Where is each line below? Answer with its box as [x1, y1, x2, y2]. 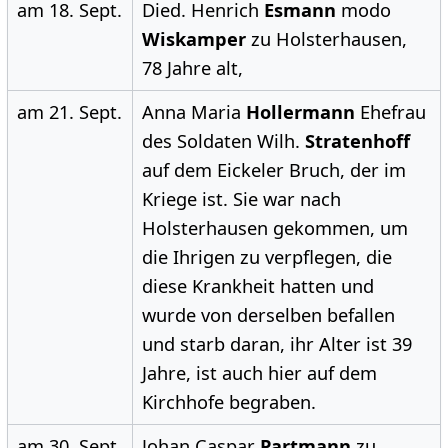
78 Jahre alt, [141, 56, 243, 81]
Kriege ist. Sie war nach [141, 187, 341, 212]
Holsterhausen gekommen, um [141, 216, 408, 241]
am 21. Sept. [16, 100, 122, 125]
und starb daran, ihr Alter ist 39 [141, 332, 412, 357]
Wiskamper [141, 27, 246, 52]
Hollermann [245, 100, 355, 125]
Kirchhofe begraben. [141, 390, 316, 415]
